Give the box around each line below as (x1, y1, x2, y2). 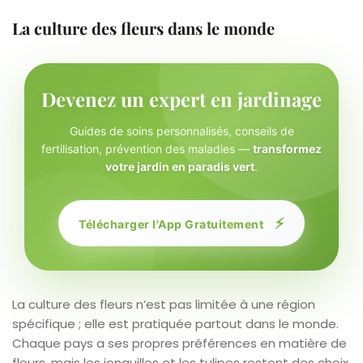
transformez (253, 141, 322, 156)
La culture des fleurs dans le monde (12, 16, 275, 39)
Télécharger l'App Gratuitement (79, 216, 267, 231)
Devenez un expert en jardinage (41, 85, 322, 112)
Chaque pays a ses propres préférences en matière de (12, 334, 347, 352)
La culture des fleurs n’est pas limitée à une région (12, 295, 315, 313)
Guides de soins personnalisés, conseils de (69, 123, 294, 138)
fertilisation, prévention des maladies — (41, 141, 253, 156)
